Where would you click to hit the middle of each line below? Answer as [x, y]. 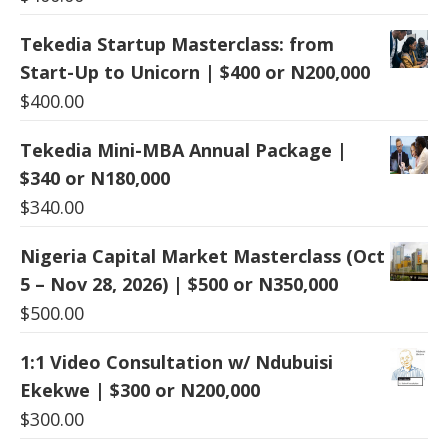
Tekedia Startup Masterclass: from [177, 44]
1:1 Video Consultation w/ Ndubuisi [176, 362]
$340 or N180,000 [95, 178]
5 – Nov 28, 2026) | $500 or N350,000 [179, 284]
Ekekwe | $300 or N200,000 [140, 390]
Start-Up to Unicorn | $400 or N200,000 [195, 72]
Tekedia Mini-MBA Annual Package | [183, 150]
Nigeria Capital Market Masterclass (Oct [202, 256]
